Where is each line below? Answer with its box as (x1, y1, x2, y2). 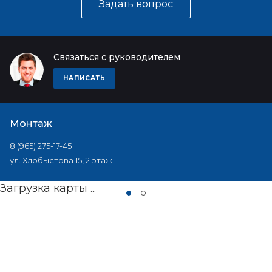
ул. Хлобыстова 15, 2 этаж (10, 155, 112, 165)
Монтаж (10, 118, 52, 129)
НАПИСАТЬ (63, 74, 106, 82)
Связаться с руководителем (53, 52, 180, 63)
